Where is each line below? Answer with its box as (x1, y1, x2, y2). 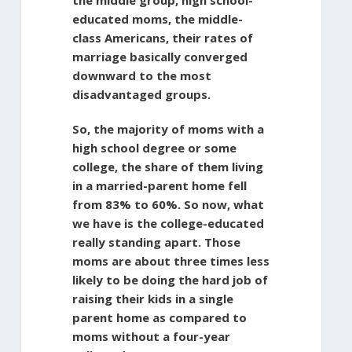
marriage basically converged (71, 48, 247, 64)
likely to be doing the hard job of (71, 271, 268, 288)
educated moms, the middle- (71, 10, 243, 27)
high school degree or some (71, 139, 236, 156)
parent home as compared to (71, 309, 247, 325)
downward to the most (71, 67, 211, 83)
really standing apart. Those (71, 233, 240, 250)
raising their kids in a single (71, 290, 233, 306)
